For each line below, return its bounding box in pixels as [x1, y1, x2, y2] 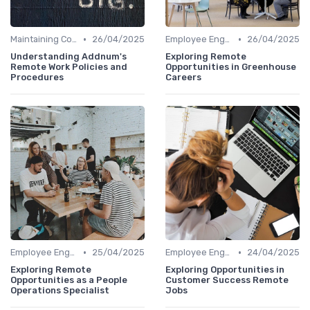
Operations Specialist [10, 285, 109, 296]
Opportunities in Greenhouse [165, 62, 296, 73]
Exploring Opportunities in [165, 264, 284, 275]
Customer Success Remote [165, 275, 289, 286]
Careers [165, 72, 201, 83]
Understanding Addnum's [10, 51, 127, 62]
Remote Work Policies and [10, 62, 127, 73]
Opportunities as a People [10, 275, 127, 286]
